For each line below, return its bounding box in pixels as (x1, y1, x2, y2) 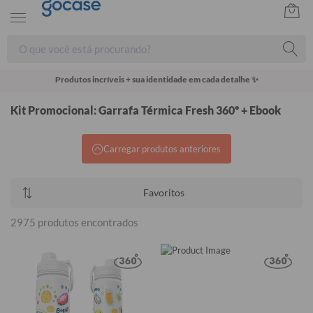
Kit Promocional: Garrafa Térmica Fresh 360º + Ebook (10, 103, 281, 117)
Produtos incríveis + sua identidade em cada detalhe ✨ (54, 74, 259, 85)
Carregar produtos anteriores (103, 143, 221, 154)
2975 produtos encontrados (10, 216, 138, 228)
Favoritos (143, 187, 184, 198)
